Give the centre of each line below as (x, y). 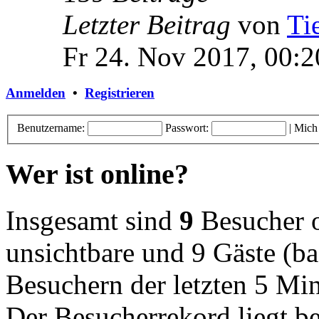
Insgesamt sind (93, 221)
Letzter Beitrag (147, 24)
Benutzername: (51, 127)
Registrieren (120, 93)
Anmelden (36, 93)
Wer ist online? (97, 174)
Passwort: (187, 127)
